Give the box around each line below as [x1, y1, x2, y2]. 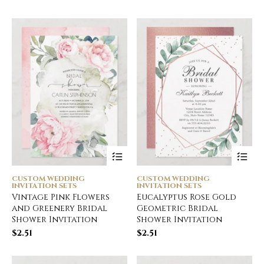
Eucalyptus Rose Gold [137, 192, 237, 203]
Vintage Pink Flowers [12, 192, 110, 203]
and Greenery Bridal [12, 203, 107, 214]
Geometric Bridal [137, 203, 219, 214]
